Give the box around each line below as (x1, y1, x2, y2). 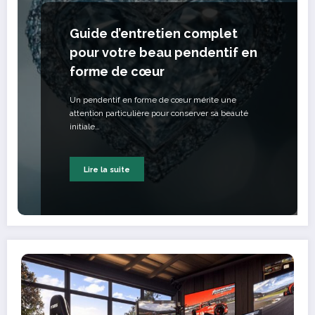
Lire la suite (84, 165, 130, 174)
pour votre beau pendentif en (70, 45, 257, 60)
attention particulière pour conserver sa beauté (70, 108, 248, 119)
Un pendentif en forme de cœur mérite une (70, 95, 236, 105)
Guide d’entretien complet (70, 26, 238, 41)
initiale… (70, 122, 100, 132)
